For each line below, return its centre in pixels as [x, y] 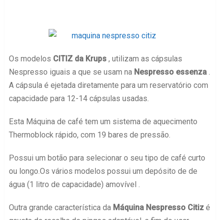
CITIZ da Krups [80, 59]
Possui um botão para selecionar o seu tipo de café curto [107, 158]
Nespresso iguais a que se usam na [71, 72]
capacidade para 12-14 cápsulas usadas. [79, 98]
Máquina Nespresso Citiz [158, 207]
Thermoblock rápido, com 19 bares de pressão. [89, 135]
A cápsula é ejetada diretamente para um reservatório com [108, 85]
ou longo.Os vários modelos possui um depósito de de [103, 171]
